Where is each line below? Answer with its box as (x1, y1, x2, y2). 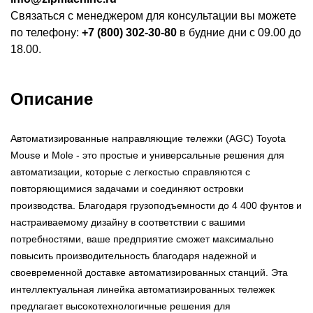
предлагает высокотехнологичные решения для (10, 300, 231, 312)
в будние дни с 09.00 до (177, 26, 301, 38)
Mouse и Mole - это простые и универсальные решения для (10, 149, 284, 161)
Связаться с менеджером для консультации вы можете (10, 9, 296, 22)
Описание (10, 89, 93, 108)
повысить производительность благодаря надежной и (10, 249, 256, 261)
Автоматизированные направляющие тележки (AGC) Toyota (10, 132, 286, 144)
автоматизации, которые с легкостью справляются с (10, 166, 250, 177)
